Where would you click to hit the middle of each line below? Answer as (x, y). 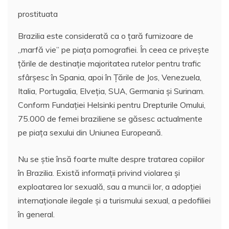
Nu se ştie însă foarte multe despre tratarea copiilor (111, 159)
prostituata (38, 14)
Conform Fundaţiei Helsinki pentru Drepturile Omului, (112, 105)
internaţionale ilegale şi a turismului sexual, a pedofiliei (114, 201)
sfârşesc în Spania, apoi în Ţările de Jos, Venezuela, (110, 77)
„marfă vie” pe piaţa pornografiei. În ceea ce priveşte (113, 50)
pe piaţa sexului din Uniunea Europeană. (90, 133)
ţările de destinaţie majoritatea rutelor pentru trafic (109, 64)
